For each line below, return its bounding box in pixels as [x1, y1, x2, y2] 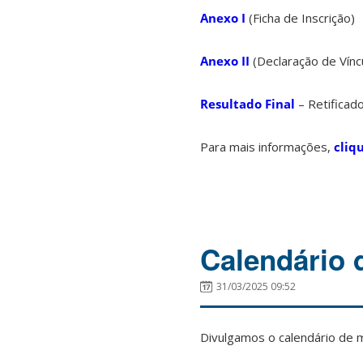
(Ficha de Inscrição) [246, 9, 355, 26]
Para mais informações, [200, 138, 334, 155]
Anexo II [200, 52, 250, 69]
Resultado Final [200, 95, 295, 112]
